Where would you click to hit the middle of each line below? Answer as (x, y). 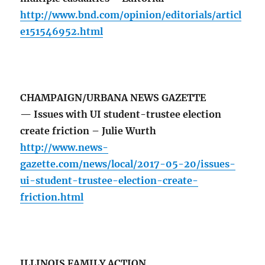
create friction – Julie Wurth (88, 131)
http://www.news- (64, 148)
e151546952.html (62, 32)
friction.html (52, 197)
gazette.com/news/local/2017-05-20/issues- (128, 164)
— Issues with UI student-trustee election (121, 114)
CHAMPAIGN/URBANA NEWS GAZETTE (113, 98)
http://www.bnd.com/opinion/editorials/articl (131, 15)
